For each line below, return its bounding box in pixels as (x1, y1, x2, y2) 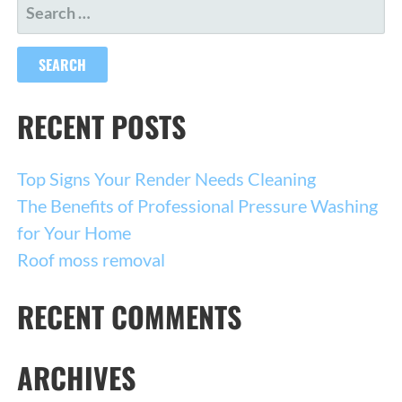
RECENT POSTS (16, 104, 186, 147)
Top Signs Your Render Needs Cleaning (16, 167, 316, 189)
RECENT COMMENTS (16, 294, 241, 337)
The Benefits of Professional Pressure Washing (16, 194, 378, 216)
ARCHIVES (16, 355, 135, 398)
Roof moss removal (16, 248, 165, 270)
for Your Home (16, 221, 131, 243)
